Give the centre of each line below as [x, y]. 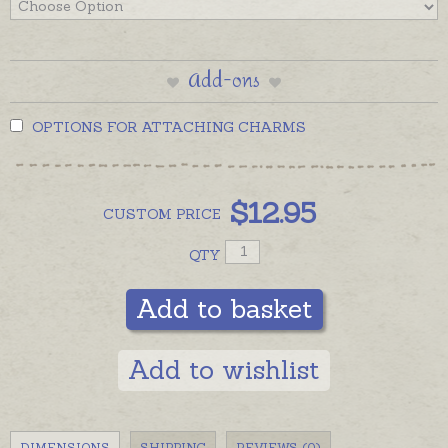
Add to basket [224, 308]
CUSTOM [139, 213]
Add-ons [224, 81]
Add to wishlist [224, 369]
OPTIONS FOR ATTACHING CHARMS [167, 126]
